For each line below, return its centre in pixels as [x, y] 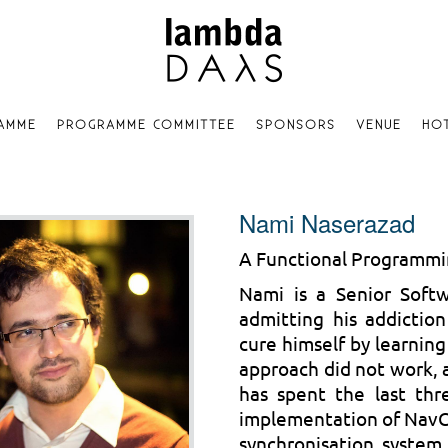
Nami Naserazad [327, 222]
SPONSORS [295, 124]
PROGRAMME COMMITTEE [146, 124]
